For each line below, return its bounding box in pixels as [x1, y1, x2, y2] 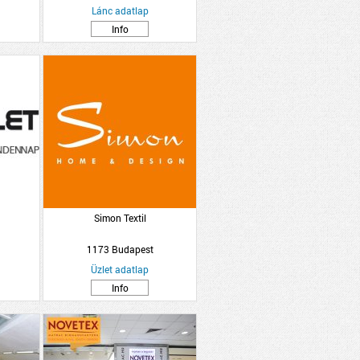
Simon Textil [93, 211, 146, 224]
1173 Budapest [86, 243, 153, 256]
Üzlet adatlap [91, 263, 149, 276]
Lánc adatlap [91, 4, 149, 17]
